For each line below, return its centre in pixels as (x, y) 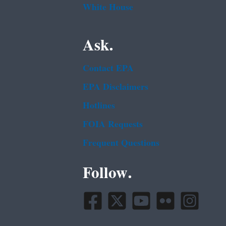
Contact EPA (108, 68)
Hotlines (99, 105)
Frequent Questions (121, 143)
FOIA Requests (113, 124)
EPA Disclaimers (116, 87)
